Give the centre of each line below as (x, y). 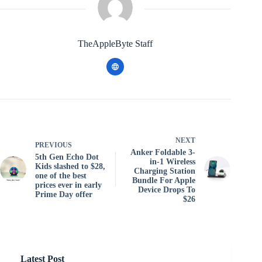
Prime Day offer (64, 194)
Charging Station (165, 171)
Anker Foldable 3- (163, 152)
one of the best (61, 176)
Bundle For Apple (164, 180)
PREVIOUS (54, 145)
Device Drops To (167, 190)
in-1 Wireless (173, 162)
